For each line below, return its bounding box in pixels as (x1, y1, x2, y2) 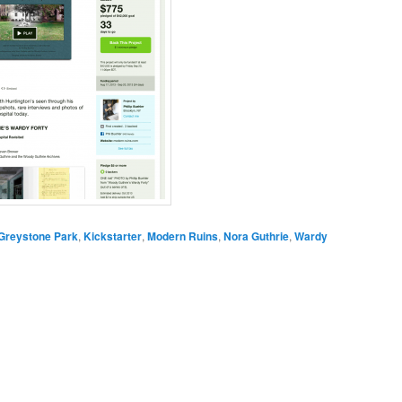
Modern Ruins (146, 227, 218, 244)
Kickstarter (83, 227, 142, 244)
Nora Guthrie (223, 227, 289, 244)
